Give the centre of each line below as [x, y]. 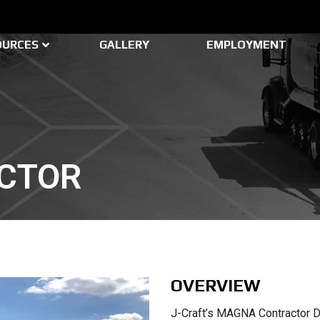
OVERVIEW [216, 285]
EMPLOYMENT [246, 45]
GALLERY [124, 45]
